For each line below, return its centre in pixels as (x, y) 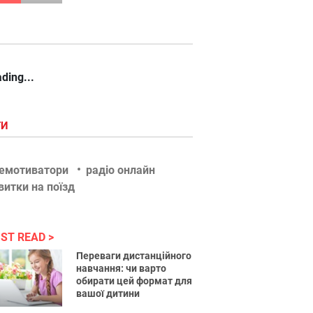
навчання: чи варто (122, 268)
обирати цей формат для (134, 281)
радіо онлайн (121, 170)
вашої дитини (108, 293)
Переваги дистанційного (134, 256)
